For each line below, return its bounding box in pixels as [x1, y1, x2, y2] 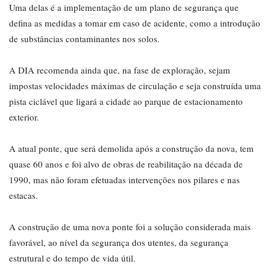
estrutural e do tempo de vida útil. [9, 252, 136, 265]
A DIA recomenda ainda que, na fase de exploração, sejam [9, 64, 230, 77]
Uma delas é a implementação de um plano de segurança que [9, 1, 239, 14]
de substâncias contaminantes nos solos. [9, 33, 160, 45]
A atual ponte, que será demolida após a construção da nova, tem [9, 142, 254, 155]
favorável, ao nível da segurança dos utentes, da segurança [9, 236, 228, 249]
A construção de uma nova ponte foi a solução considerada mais [9, 221, 251, 233]
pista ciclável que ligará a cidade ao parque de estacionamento [9, 95, 243, 108]
